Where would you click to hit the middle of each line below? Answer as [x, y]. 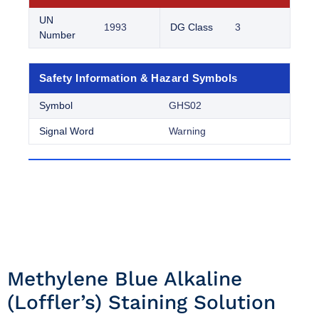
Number [57, 35]
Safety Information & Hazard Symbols [138, 78]
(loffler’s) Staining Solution [141, 303]
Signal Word [67, 131]
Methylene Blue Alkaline [125, 279]
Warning [187, 131]
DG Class [192, 27]
